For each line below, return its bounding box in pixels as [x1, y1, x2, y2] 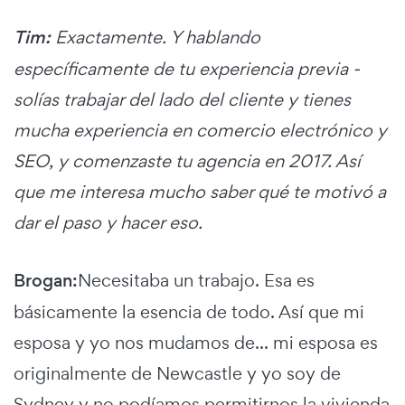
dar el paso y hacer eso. [14, 211, 202, 235]
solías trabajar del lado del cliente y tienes [14, 88, 351, 112]
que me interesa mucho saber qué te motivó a [14, 180, 386, 204]
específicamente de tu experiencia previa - [14, 57, 360, 81]
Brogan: [14, 268, 78, 294]
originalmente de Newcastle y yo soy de [14, 362, 341, 386]
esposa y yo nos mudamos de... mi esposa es [14, 331, 378, 355]
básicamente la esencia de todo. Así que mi [14, 300, 364, 325]
